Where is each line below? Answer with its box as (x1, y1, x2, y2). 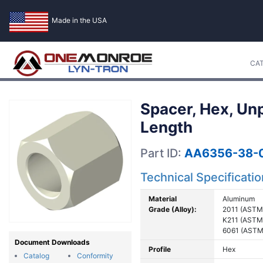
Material (149, 194, 177, 203)
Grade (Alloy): (149, 205, 197, 214)
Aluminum (222, 194, 255, 203)
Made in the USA (52, 16, 107, 25)
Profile (149, 245, 171, 254)
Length (140, 118, 193, 136)
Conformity (77, 251, 114, 260)
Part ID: (140, 146, 181, 160)
